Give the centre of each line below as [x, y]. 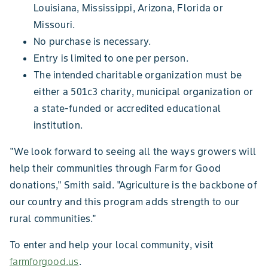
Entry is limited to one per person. [111, 58]
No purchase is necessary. [92, 41]
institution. [58, 125]
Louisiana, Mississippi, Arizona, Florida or [128, 8]
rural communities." [53, 218]
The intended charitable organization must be [138, 75]
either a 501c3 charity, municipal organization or [144, 92]
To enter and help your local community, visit [112, 245]
